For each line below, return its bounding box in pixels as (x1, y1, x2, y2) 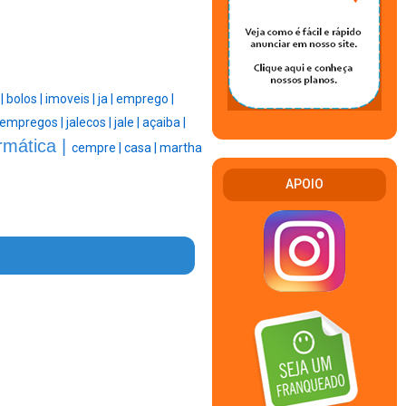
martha (159, 140, 202, 156)
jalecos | (66, 115, 114, 130)
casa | (123, 140, 159, 156)
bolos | (6, 92, 45, 107)
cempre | (71, 140, 124, 156)
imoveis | (45, 92, 98, 107)
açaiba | (142, 115, 186, 130)
